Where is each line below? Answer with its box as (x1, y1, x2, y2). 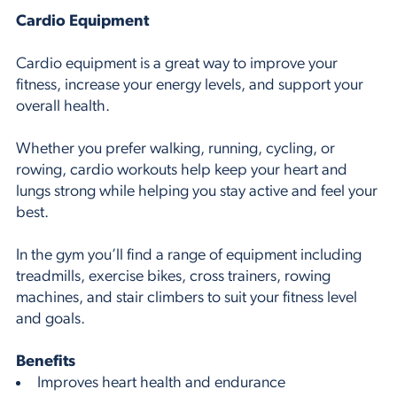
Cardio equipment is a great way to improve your (16, 56, 338, 74)
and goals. (16, 311, 85, 329)
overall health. (16, 98, 110, 116)
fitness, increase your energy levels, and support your (16, 77, 363, 95)
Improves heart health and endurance (37, 375, 285, 393)
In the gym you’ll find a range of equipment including (16, 247, 362, 265)
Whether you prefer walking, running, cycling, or (16, 141, 335, 159)
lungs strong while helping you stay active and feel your (16, 183, 378, 201)
